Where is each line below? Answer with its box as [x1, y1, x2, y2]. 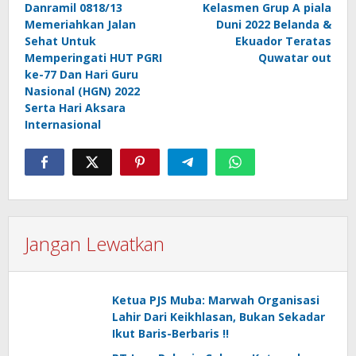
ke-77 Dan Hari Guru [25, 67, 138, 82]
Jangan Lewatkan [25, 230, 164, 257]
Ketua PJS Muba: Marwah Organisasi [112, 292, 319, 308]
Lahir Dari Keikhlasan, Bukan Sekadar [112, 309, 325, 324]
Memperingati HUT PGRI [25, 50, 162, 65]
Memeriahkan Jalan [25, 17, 136, 32]
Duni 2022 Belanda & [216, 17, 331, 32]
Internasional [25, 117, 101, 132]
